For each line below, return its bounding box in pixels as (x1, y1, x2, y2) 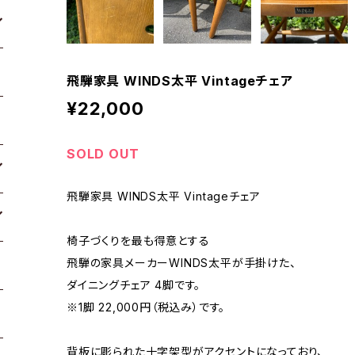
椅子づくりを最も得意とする (67, 233, 210, 247)
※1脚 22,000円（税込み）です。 (67, 300, 226, 314)
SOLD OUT (67, 145, 139, 162)
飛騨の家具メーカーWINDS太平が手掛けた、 (67, 255, 296, 269)
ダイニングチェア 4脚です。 (67, 277, 201, 292)
